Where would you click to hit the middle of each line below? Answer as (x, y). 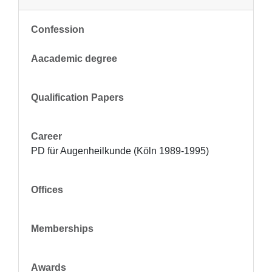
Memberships (62, 229)
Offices (47, 190)
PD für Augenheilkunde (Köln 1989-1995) (120, 151)
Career (46, 136)
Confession (58, 29)
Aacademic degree (74, 59)
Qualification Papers (77, 97)
